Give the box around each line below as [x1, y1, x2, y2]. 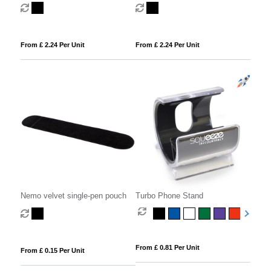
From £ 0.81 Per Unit [135, 243, 200, 251]
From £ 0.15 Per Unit [20, 246, 85, 254]
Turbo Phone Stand [135, 191, 203, 200]
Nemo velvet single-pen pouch [20, 191, 126, 200]
